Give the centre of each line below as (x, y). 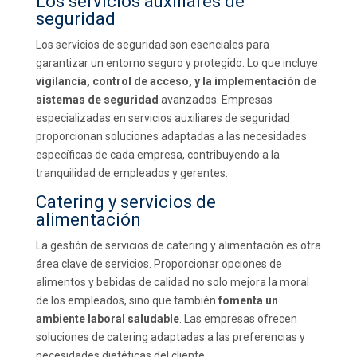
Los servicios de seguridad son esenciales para (152, 45)
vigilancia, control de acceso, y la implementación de (176, 81)
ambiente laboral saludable (107, 319)
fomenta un (248, 300)
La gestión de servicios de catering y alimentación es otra (178, 245)
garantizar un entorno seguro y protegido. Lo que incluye (177, 63)
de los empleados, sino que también (127, 300)
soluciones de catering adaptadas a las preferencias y (170, 337)
